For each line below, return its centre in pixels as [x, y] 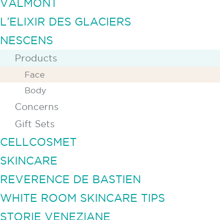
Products [36, 58]
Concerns [37, 107]
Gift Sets [35, 124]
